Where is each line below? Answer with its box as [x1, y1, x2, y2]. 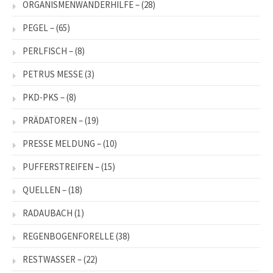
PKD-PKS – [23, 91, 65, 104]
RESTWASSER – [23, 253, 82, 266]
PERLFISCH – [23, 45, 73, 57]
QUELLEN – [23, 184, 66, 196]
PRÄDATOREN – [23, 115, 83, 127]
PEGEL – [23, 22, 54, 34]
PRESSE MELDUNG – [23, 138, 101, 150]
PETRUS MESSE [23, 68, 83, 80]
